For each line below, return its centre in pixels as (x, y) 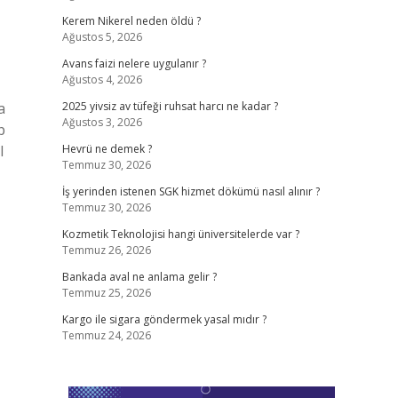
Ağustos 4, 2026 (102, 80)
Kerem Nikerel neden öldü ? (131, 21)
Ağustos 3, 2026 (102, 122)
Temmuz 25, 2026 (106, 293)
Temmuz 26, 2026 (106, 250)
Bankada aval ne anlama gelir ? (139, 277)
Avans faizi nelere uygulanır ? (134, 64)
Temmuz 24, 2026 (106, 335)
